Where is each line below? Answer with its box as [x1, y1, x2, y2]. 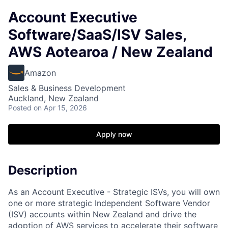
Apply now [96, 130, 132, 138]
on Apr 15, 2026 [34, 103, 87, 112]
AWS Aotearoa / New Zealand [8, 43, 213, 61]
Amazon [24, 68, 56, 78]
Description [8, 163, 77, 178]
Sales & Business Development [8, 83, 126, 93]
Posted [8, 103, 32, 112]
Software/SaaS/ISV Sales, [8, 26, 186, 43]
